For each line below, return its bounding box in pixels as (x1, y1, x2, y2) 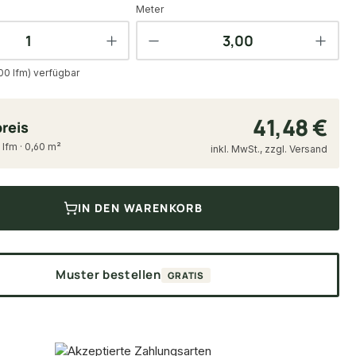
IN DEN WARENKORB (77, 200, 203, 215)
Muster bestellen (56, 266, 161, 283)
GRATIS (167, 269, 204, 281)
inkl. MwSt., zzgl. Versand (210, 143, 327, 155)
